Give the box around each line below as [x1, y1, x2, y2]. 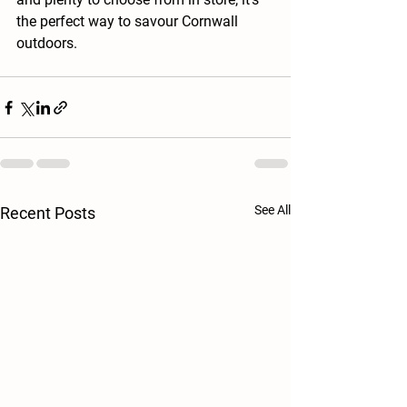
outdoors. [16, 35, 77, 53]
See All [254, 203, 291, 218]
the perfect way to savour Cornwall [16, 13, 242, 31]
